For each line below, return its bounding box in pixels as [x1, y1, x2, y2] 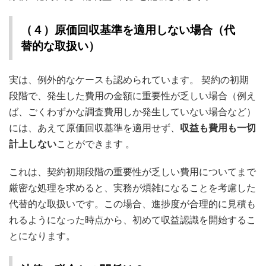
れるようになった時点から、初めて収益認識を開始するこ [9, 215, 256, 225]
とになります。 [9, 231, 75, 241]
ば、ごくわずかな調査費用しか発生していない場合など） [9, 107, 256, 117]
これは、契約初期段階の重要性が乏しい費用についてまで [9, 167, 256, 177]
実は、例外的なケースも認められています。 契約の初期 [9, 75, 249, 85]
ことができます [56, 139, 125, 149]
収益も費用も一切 [180, 123, 256, 133]
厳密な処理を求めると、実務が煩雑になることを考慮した [9, 183, 256, 193]
